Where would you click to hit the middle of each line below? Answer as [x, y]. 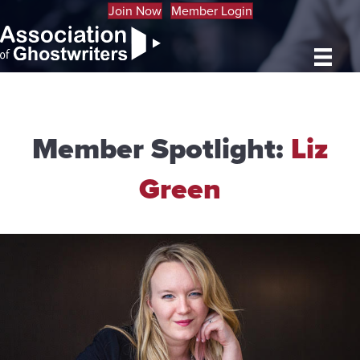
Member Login [211, 10]
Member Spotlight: [157, 149]
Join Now [135, 10]
